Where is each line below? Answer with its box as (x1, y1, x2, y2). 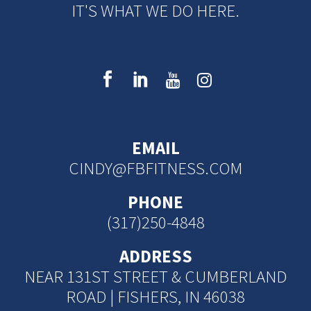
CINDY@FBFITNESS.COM (69, 157, 242, 179)
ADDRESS (119, 245, 192, 267)
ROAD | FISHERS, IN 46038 (66, 285, 245, 308)
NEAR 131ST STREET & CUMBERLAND (24, 265, 287, 287)
